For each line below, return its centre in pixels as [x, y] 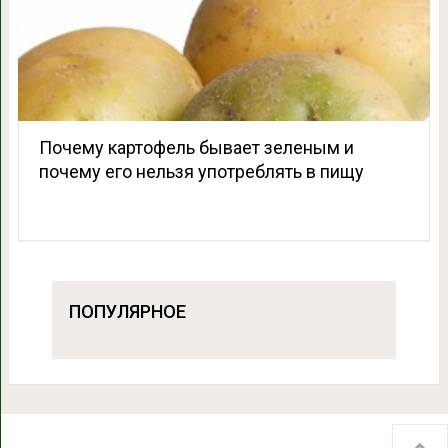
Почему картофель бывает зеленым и [196, 147]
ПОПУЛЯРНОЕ [127, 311]
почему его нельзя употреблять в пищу [201, 171]
